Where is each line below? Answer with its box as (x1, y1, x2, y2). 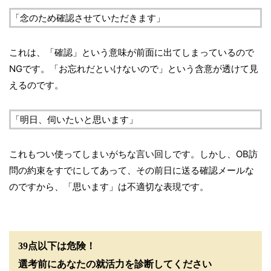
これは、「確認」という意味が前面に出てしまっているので (9, 47, 254, 59)
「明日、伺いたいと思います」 (11, 114, 138, 126)
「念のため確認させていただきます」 (11, 12, 165, 24)
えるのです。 (9, 79, 64, 91)
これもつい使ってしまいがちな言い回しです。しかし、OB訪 (9, 148, 258, 160)
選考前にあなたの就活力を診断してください (18, 259, 212, 270)
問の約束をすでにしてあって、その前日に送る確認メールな (9, 165, 254, 177)
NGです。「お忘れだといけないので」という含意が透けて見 (9, 63, 258, 75)
